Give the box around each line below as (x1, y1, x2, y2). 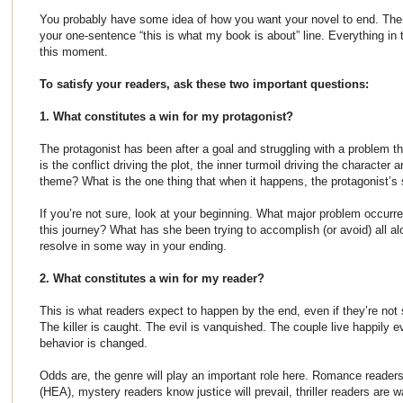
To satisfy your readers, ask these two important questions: (40, 76, 369, 91)
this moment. (40, 44, 108, 58)
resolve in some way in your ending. (40, 238, 227, 253)
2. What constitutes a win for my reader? (40, 271, 264, 285)
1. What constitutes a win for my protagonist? (40, 109, 293, 123)
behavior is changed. (40, 336, 148, 350)
